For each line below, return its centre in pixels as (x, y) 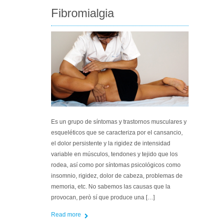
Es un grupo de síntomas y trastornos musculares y (119, 122)
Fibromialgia (82, 13)
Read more (66, 214)
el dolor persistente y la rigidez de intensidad (111, 143)
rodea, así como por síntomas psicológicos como (116, 165)
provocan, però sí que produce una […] (103, 197)
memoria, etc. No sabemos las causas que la (111, 186)
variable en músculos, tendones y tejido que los (114, 154)
